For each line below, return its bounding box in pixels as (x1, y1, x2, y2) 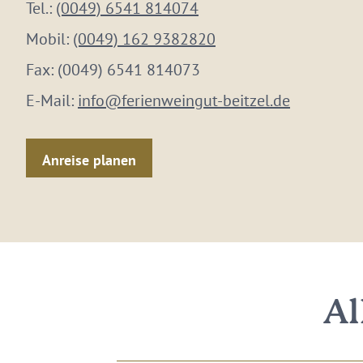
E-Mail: (26, 90, 78, 111)
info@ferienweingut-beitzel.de (78, 90, 290, 111)
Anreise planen (42, 150, 136, 169)
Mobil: (26, 28, 73, 49)
